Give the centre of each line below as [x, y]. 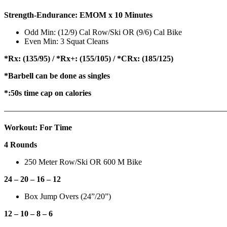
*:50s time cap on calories [49, 93]
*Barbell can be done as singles [58, 75]
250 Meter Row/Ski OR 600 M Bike [83, 162]
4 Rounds [21, 144]
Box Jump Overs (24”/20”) [69, 196]
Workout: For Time [40, 127]
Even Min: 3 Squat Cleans [66, 41]
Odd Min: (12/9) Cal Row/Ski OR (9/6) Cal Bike [103, 32]
